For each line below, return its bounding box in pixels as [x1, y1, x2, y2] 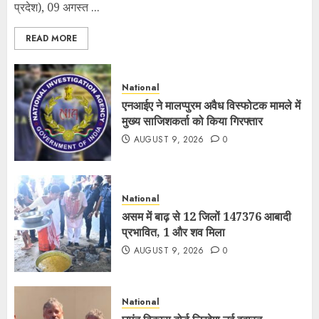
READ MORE [26, 32, 77, 45]
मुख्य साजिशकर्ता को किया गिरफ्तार [122, 113, 263, 129]
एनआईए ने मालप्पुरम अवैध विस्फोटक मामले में [122, 98, 300, 113]
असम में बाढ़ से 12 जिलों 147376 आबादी [122, 209, 291, 224]
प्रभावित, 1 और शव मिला [122, 224, 225, 240]
